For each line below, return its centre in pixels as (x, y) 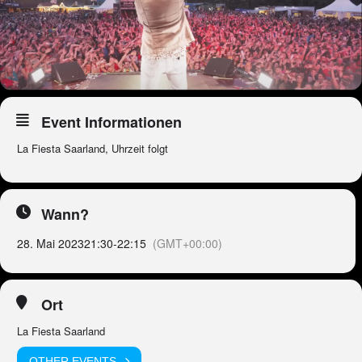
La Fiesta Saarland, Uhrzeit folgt (93, 149)
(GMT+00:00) (187, 244)
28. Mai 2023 (51, 244)
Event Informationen (112, 122)
